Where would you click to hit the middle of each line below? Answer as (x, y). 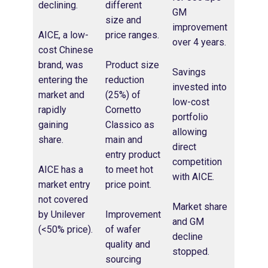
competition (197, 162)
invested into (200, 87)
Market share (200, 207)
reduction (125, 80)
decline (188, 237)
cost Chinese (66, 50)
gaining (53, 125)
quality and (128, 245)
